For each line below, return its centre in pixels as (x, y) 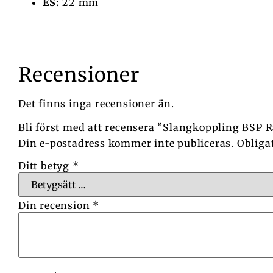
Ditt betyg (45, 165)
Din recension (56, 205)
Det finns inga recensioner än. (96, 103)
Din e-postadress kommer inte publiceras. (126, 144)
